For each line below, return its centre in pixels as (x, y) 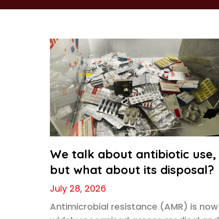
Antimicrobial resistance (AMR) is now (134, 207)
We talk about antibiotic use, (133, 154)
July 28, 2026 (78, 188)
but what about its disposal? (132, 170)
